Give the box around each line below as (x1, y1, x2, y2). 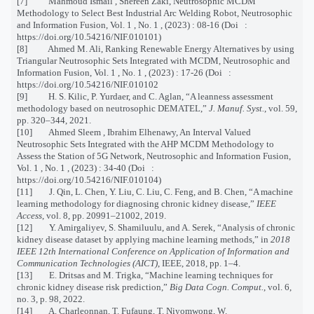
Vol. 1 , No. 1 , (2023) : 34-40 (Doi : (17, 162, 156, 173)
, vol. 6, (264, 281, 292, 292)
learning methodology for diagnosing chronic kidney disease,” (17, 198, 257, 209)
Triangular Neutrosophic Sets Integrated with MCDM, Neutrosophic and (17, 55, 290, 66)
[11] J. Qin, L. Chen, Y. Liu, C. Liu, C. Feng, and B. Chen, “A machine (17, 186, 293, 197)
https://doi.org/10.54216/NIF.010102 (17, 78, 158, 90)
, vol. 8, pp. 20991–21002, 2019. (42, 210, 166, 221)
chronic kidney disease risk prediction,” (17, 281, 170, 292)
